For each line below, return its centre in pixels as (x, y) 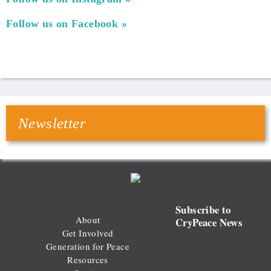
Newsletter (52, 123)
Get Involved (88, 233)
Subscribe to (203, 209)
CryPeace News (209, 222)
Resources (88, 259)
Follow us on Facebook (62, 24)
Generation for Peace (88, 246)
